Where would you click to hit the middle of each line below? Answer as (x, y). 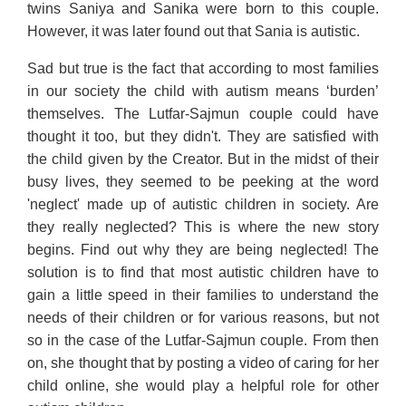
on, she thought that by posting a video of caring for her (203, 362)
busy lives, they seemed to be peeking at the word (203, 181)
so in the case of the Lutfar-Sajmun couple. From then (203, 340)
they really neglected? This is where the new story (203, 227)
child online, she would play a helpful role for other (203, 385)
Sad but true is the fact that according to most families (203, 68)
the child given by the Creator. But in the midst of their (203, 159)
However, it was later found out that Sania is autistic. (198, 31)
